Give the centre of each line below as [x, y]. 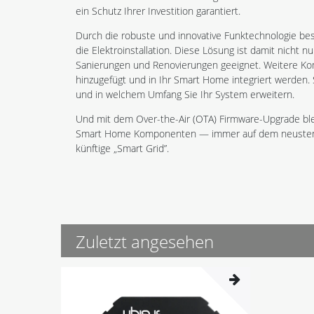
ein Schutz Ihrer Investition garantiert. [158, 11]
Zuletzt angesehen [145, 242]
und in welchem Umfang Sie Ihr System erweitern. [185, 95]
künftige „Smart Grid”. [122, 149]
